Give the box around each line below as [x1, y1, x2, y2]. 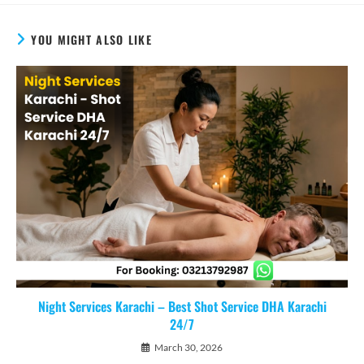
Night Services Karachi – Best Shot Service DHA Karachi [37, 296, 327, 316]
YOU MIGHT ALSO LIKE [31, 31, 153, 49]
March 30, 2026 [154, 340, 223, 353]
